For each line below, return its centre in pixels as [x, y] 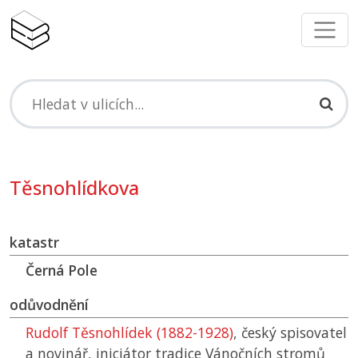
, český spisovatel [290, 333]
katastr [34, 243]
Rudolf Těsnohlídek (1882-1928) [129, 333]
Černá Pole [62, 270]
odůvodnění [49, 305]
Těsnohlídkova [74, 188]
